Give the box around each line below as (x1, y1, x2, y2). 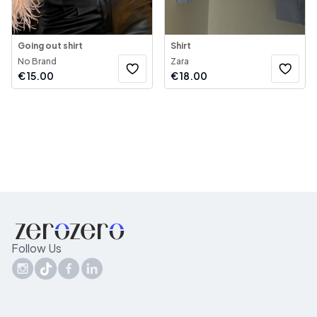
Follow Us (11, 241, 62, 255)
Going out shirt (18, 40, 83, 51)
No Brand (18, 56, 57, 67)
